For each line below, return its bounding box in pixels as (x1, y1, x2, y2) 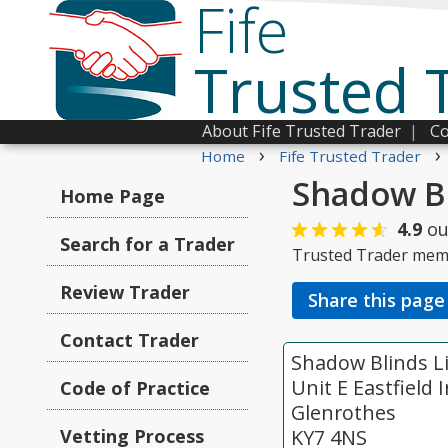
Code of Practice (60, 376, 210, 400)
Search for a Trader (60, 232, 235, 256)
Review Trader (60, 280, 190, 304)
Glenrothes (291, 399, 396, 426)
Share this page (308, 288, 445, 312)
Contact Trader (60, 328, 199, 352)
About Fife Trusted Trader (202, 120, 401, 142)
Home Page (60, 184, 165, 208)
